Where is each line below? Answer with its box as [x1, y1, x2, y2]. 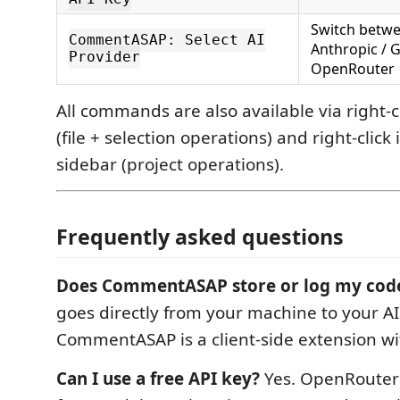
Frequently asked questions [56, 222, 344, 251]
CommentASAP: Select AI [69, 31, 265, 49]
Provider [69, 48, 140, 66]
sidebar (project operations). [56, 152, 284, 176]
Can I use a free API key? [56, 367, 260, 390]
